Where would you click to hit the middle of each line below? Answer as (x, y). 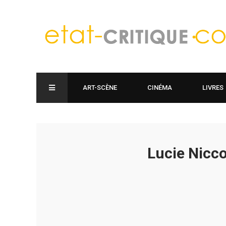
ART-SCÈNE (100, 88)
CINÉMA (160, 88)
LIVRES (213, 88)
